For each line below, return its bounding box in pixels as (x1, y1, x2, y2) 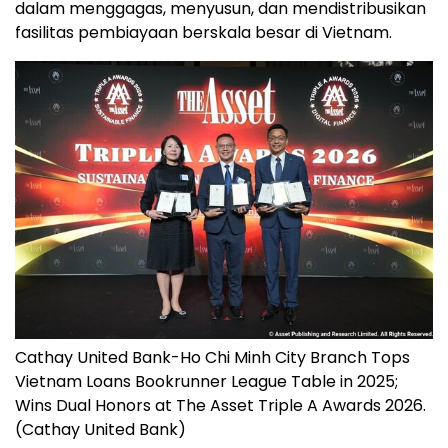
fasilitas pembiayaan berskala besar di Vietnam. (15, 20, 392, 44)
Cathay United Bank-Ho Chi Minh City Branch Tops (15, 346, 410, 370)
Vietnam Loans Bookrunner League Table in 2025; (15, 370, 398, 394)
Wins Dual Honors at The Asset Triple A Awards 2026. (15, 394, 426, 418)
